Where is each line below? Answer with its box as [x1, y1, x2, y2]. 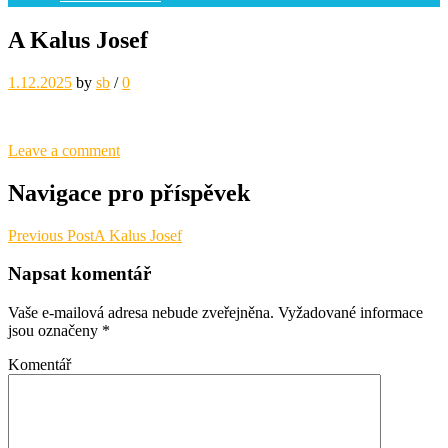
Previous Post [8, 226, 94, 244]
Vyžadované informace [274, 304, 423, 322]
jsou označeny [8, 322, 102, 340]
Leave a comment [8, 141, 120, 159]
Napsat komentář [8, 263, 151, 285]
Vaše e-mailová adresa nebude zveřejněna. [8, 304, 274, 322]
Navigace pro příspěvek [8, 179, 250, 206]
